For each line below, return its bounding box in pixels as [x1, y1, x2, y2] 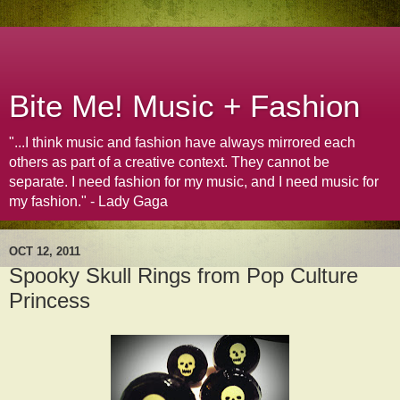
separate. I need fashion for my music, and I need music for [9, 174, 379, 189]
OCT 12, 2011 [9, 244, 80, 258]
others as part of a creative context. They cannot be [9, 154, 329, 170]
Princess [9, 288, 90, 312]
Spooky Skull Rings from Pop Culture [9, 263, 358, 287]
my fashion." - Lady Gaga [9, 194, 168, 209]
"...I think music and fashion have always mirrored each [9, 135, 355, 150]
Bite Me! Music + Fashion [9, 89, 360, 123]
